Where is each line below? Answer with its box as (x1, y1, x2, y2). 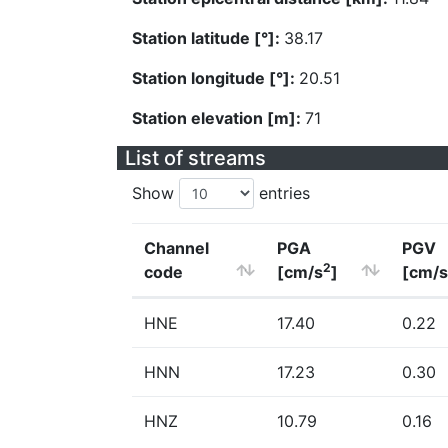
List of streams (125, 146, 266, 170)
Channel (144, 238, 209, 258)
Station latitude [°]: (132, 28, 284, 48)
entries (254, 183, 310, 203)
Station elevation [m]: (132, 108, 305, 128)
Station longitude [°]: (132, 68, 299, 88)
